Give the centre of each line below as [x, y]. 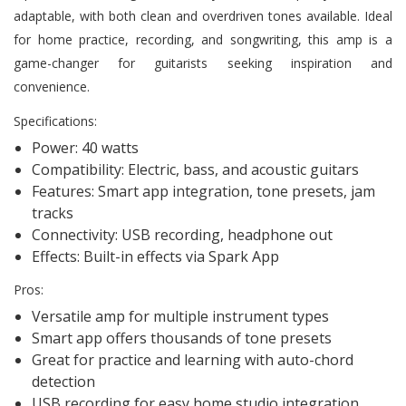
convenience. [52, 86]
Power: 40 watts [85, 147]
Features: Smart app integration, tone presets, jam [203, 191]
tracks [53, 213]
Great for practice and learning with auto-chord [193, 359]
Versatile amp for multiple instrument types [180, 316]
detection [63, 381]
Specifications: [55, 121]
